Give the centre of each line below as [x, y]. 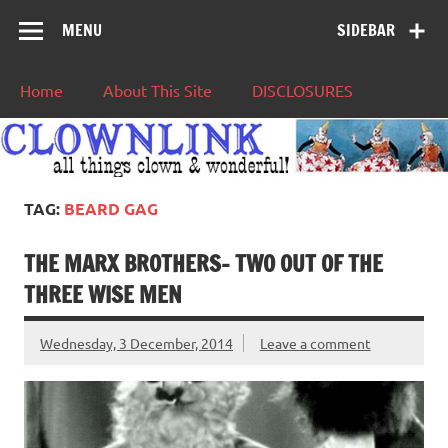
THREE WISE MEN [103, 294]
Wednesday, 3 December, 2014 [136, 342]
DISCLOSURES [302, 90]
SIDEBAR [366, 30]
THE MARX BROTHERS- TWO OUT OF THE [203, 263]
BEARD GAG [111, 208]
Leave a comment [315, 342]
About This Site [157, 90]
